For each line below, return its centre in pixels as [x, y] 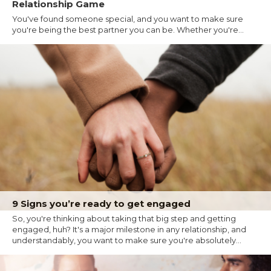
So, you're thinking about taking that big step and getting [124, 218]
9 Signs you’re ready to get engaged [101, 203]
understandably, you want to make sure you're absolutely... [127, 240]
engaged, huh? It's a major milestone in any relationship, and [129, 229]
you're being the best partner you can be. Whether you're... [128, 30]
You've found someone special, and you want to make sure [128, 19]
